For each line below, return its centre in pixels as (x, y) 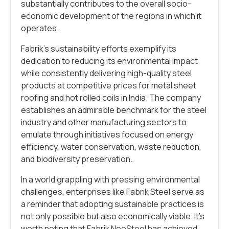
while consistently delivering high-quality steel (106, 73)
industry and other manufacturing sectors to (104, 122)
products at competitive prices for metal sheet (109, 86)
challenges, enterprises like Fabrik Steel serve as (113, 192)
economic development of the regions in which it (111, 16)
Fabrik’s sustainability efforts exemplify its (99, 49)
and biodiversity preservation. (77, 159)
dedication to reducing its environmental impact (109, 61)
